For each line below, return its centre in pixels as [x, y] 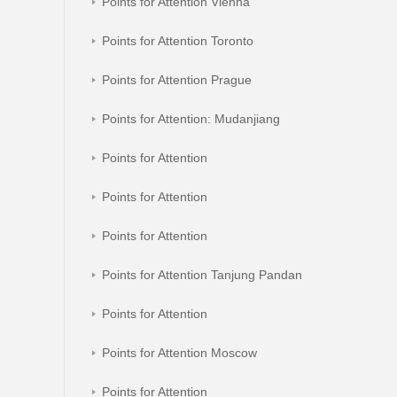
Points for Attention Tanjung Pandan [202, 275]
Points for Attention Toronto [178, 41]
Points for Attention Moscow [179, 353]
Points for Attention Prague [177, 80]
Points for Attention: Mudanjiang [191, 119]
